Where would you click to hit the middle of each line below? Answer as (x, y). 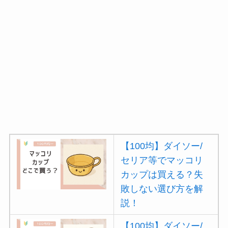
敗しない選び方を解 (162, 189)
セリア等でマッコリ (162, 161)
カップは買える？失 (162, 175)
